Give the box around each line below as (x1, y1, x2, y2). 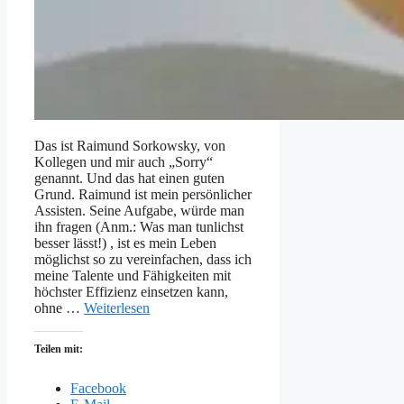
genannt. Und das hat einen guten (34, 170, 225, 187)
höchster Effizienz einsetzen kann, (34, 284, 228, 300)
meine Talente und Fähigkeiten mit (34, 268, 231, 284)
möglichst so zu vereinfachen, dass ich (34, 252, 252, 268)
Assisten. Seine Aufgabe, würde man (34, 203, 244, 219)
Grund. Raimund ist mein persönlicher (34, 187, 252, 203)
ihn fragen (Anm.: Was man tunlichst (34, 219, 243, 235)
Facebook (70, 381, 126, 397)
